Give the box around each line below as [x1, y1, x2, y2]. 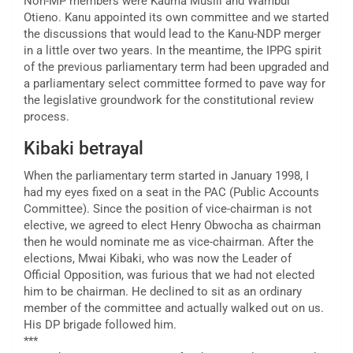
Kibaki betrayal [24, 138, 143, 160]
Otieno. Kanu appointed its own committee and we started [24, 10, 329, 25]
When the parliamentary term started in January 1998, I [24, 169, 309, 184]
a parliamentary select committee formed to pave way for [24, 76, 325, 91]
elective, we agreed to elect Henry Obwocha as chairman [24, 218, 321, 233]
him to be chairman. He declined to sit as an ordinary [24, 284, 302, 299]
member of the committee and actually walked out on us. [24, 301, 324, 316]
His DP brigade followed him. [24, 318, 176, 333]
